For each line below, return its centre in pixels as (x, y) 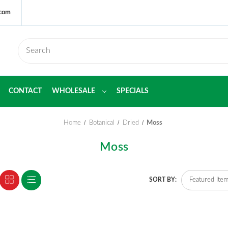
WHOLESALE (74, 91)
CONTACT (25, 91)
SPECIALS (132, 91)
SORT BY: (163, 179)
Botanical (102, 123)
